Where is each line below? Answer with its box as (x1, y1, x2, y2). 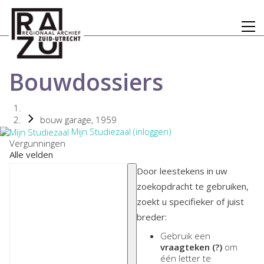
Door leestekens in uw (137, 165, 227, 177)
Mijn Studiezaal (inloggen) (69, 126, 171, 137)
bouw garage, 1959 (39, 114, 117, 126)
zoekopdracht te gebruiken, (137, 180, 249, 193)
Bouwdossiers (9, 66, 163, 97)
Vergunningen (9, 137, 65, 150)
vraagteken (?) (160, 240, 222, 253)
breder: (137, 211, 167, 223)
